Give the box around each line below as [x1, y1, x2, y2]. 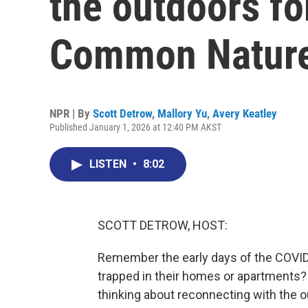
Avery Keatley [212, 107, 277, 120]
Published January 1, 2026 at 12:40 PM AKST [49, 122, 221, 133]
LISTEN [89, 157, 129, 170]
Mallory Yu [157, 107, 207, 120]
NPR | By [49, 107, 93, 120]
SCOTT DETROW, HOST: [98, 218, 228, 232]
